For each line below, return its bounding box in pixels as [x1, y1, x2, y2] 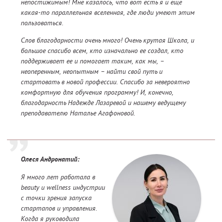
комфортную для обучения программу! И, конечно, [21, 88, 173, 97]
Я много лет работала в [21, 172, 95, 182]
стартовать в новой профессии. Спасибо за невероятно [21, 77, 190, 87]
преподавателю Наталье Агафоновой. [21, 109, 135, 118]
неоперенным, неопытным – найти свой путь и [21, 67, 163, 76]
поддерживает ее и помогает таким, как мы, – [21, 56, 164, 66]
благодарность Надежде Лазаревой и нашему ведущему [21, 98, 186, 108]
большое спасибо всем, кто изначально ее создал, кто [21, 46, 183, 55]
